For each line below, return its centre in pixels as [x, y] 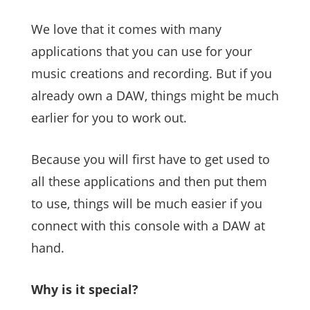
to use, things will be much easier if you [147, 204]
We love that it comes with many [126, 29]
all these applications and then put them [149, 182]
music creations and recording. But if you [152, 74]
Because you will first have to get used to [151, 159]
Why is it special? [85, 290]
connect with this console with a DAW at [148, 226]
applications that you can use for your [142, 52]
